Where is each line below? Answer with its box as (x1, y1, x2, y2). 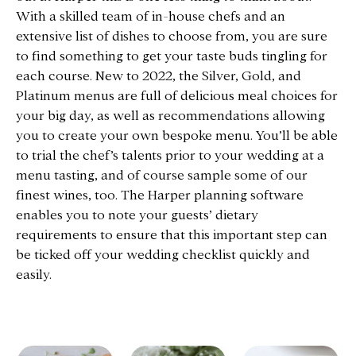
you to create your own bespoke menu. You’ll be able (16, 128, 338, 142)
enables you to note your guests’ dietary (16, 207, 258, 222)
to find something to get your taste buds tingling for (16, 48, 327, 63)
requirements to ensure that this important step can (16, 227, 327, 242)
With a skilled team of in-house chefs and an (16, 9, 285, 23)
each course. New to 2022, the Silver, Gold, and (16, 68, 301, 83)
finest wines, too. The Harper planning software (16, 188, 304, 202)
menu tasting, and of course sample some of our (16, 168, 308, 182)
